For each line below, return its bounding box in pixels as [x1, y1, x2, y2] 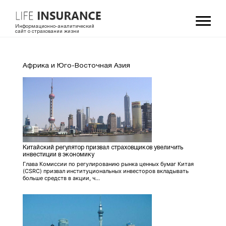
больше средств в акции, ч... [23, 174, 100, 182]
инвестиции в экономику [23, 151, 94, 157]
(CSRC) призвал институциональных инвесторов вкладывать [23, 167, 189, 175]
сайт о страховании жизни [15, 29, 79, 34]
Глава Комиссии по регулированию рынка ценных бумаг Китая [23, 160, 194, 167]
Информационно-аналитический [15, 24, 94, 29]
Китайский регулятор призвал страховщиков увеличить [23, 144, 183, 150]
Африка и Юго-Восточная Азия [23, 62, 130, 69]
